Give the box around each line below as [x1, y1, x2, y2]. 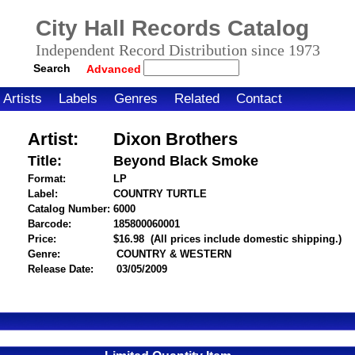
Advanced [86, 63, 144, 75]
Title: [28, 153, 62, 169]
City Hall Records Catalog [35, 16, 309, 40]
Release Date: [28, 263, 94, 275]
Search [32, 61, 71, 74]
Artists [3, 91, 42, 106]
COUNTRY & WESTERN [113, 248, 231, 260]
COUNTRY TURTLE [113, 188, 207, 200]
